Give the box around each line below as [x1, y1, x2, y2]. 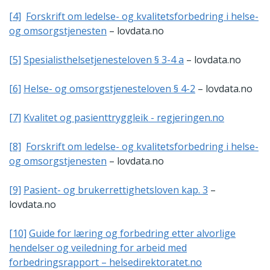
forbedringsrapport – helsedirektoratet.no [9, 255, 202, 269]
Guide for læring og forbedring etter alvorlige [29, 226, 236, 240]
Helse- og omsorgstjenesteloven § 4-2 [24, 81, 195, 95]
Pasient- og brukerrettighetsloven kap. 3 [24, 183, 208, 196]
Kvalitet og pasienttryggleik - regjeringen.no [24, 110, 224, 124]
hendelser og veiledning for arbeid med [9, 240, 187, 254]
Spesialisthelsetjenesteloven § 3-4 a [24, 52, 184, 66]
